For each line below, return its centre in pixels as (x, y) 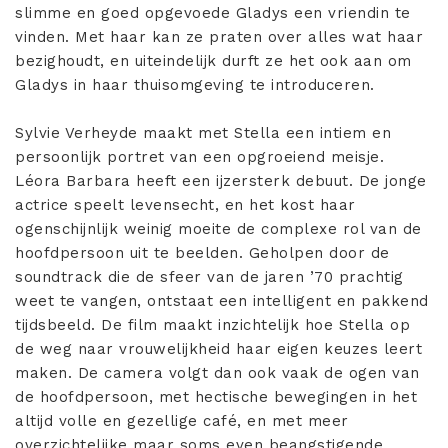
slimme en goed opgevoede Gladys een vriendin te (213, 13)
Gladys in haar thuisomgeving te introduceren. (195, 85)
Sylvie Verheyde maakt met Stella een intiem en (203, 133)
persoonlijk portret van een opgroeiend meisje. (199, 157)
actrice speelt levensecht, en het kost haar (185, 205)
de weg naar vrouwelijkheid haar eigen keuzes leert (218, 349)
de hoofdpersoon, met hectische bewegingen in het (216, 397)
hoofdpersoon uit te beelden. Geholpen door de (202, 253)
